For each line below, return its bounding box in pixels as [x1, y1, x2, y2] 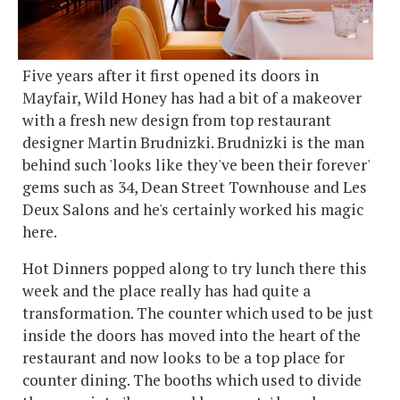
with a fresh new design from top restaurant [22, 110, 331, 131]
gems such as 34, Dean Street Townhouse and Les [22, 177, 367, 198]
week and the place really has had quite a [22, 280, 311, 302]
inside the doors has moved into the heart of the [22, 325, 361, 346]
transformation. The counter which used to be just [22, 303, 373, 324]
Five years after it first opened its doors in [22, 65, 319, 87]
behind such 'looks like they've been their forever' [22, 154, 370, 176]
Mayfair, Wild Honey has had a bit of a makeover [22, 87, 362, 109]
